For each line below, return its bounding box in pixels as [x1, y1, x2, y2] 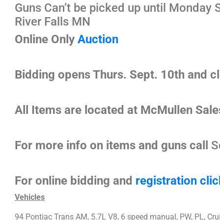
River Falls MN [15, 14, 90, 28]
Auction [78, 32, 118, 46]
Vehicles [15, 192, 45, 202]
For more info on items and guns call [15, 138, 208, 152]
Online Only [15, 32, 78, 46]
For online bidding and [15, 173, 136, 188]
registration [136, 173, 197, 188]
